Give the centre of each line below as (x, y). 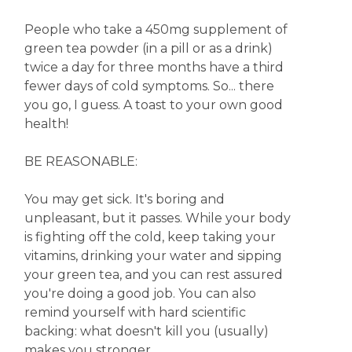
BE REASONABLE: (81, 161)
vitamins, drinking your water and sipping (153, 256)
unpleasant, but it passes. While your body (157, 218)
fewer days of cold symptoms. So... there (149, 86)
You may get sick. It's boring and (124, 199)
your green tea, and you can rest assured (153, 275)
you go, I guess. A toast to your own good (153, 105)
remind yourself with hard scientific (135, 312)
